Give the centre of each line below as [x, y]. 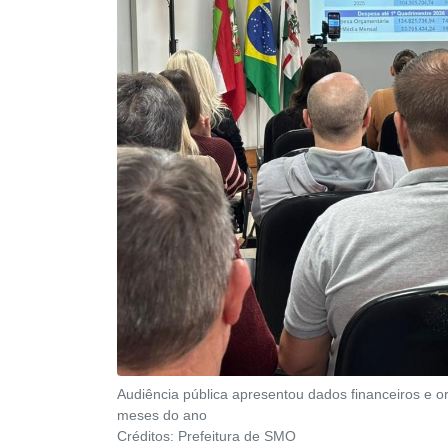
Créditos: [147, 435]
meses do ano [162, 414]
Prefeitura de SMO [237, 435]
